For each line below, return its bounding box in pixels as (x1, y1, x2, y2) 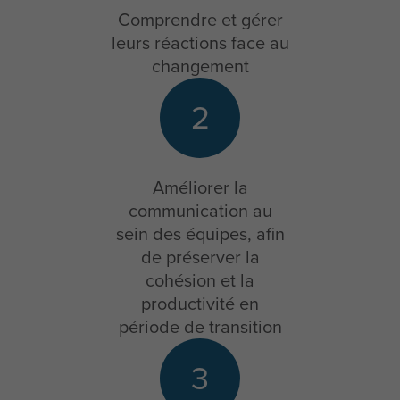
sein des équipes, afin (115, 221, 285, 248)
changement (151, 53, 249, 80)
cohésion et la (146, 267, 254, 295)
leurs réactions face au (111, 29, 289, 57)
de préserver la (140, 244, 260, 271)
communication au (128, 197, 272, 225)
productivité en (141, 290, 259, 318)
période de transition (118, 313, 282, 341)
